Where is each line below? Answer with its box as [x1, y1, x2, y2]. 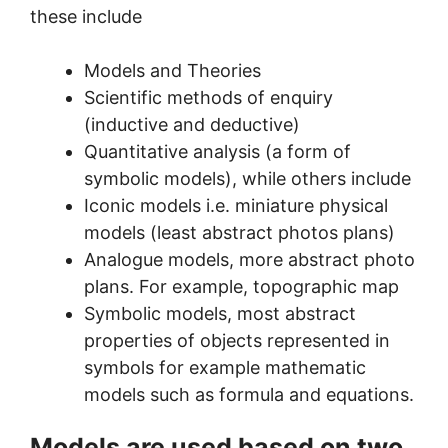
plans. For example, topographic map [84, 275, 399, 297]
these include [30, 5, 142, 27]
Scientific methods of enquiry [84, 86, 333, 108]
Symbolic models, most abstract [84, 302, 356, 324]
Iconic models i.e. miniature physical [84, 194, 388, 216]
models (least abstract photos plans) [84, 221, 395, 243]
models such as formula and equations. [84, 383, 414, 405]
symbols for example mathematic [84, 356, 366, 378]
